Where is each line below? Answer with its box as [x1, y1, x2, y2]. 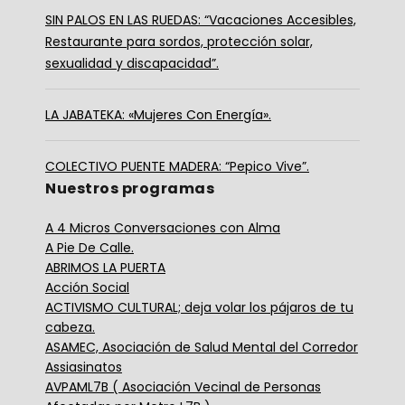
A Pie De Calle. [45, 238, 134, 257]
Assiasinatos [45, 357, 122, 376]
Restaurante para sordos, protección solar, [45, 32, 313, 51]
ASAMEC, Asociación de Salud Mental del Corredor [45, 337, 358, 356]
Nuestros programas [45, 177, 214, 199]
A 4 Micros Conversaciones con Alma [45, 218, 280, 237]
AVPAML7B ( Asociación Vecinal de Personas [45, 377, 321, 396]
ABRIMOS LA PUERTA [45, 258, 165, 277]
